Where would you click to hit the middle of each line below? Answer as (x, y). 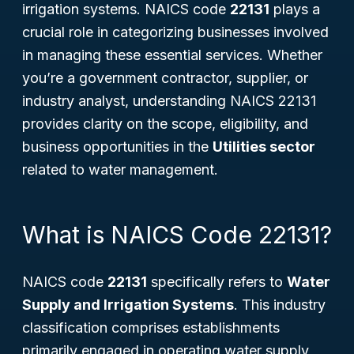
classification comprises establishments (151, 328)
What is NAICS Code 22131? (177, 235)
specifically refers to (217, 282)
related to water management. (120, 169)
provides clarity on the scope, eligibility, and (165, 124)
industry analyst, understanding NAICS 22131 (169, 101)
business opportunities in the (117, 147)
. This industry (280, 305)
